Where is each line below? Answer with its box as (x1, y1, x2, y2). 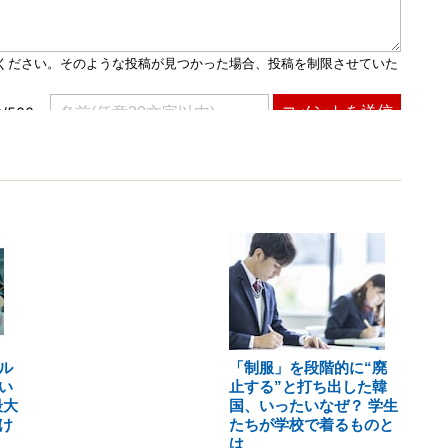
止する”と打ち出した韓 (228, 378, 387, 395)
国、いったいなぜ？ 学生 (228, 397, 398, 414)
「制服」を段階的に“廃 (228, 359, 387, 376)
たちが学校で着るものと (228, 416, 394, 433)
